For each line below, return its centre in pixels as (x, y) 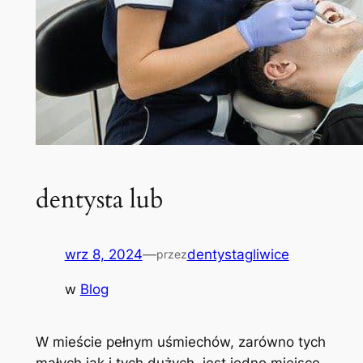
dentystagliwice (238, 255)
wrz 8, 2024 (103, 255)
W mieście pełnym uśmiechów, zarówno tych (180, 342)
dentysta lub (99, 199)
